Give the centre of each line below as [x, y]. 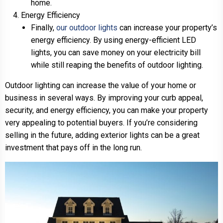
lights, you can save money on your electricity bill [116, 52]
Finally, [44, 27]
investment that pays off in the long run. [73, 147]
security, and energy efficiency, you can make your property [107, 110]
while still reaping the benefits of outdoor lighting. [117, 65]
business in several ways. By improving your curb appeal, [104, 98]
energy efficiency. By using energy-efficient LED [113, 40]
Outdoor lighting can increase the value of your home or [101, 85]
